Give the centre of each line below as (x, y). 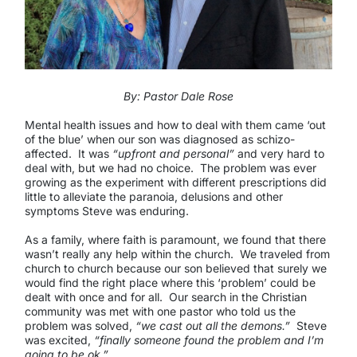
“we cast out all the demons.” (212, 326)
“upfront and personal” (175, 153)
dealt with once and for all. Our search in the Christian (165, 297)
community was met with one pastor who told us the (160, 312)
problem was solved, (80, 326)
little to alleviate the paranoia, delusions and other (153, 196)
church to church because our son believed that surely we (175, 269)
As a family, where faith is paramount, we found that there (175, 240)
